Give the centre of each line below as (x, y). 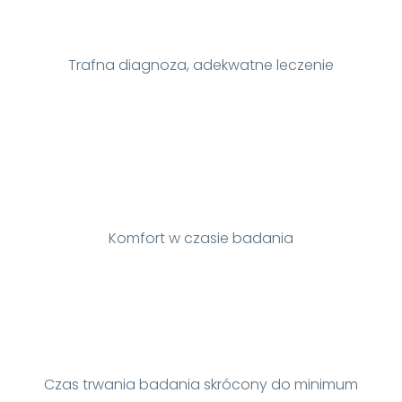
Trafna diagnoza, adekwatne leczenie (201, 65)
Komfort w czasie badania (201, 238)
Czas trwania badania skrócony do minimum (201, 385)
